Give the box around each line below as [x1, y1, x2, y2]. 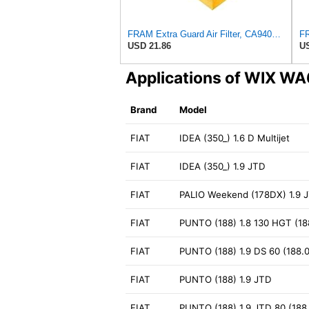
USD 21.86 [128, 40, 171, 51]
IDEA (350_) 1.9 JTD [179, 160, 266, 172]
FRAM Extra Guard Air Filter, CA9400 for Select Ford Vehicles [272, 28, 281, 39]
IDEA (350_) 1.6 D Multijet [179, 132, 290, 143]
